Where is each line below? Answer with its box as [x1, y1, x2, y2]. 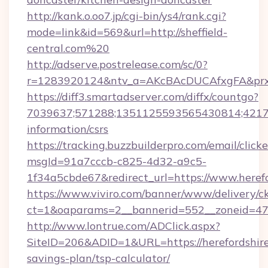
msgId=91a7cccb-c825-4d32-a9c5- [27, 154, 206, 168]
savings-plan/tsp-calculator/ [27, 251, 170, 265]
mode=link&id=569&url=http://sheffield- [27, 25, 227, 39]
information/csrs [27, 122, 108, 136]
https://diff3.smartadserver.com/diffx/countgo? [27, 90, 258, 103]
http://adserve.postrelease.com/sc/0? [27, 57, 208, 71]
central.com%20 [27, 41, 109, 55]
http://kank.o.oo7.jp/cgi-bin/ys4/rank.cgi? [27, 9, 226, 23]
